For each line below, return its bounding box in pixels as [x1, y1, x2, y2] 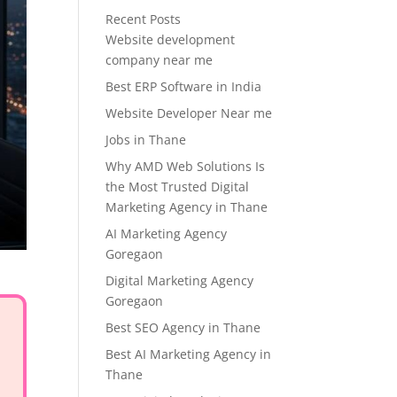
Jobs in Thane [105, 131, 187, 148]
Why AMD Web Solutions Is [105, 158, 266, 175]
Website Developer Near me [105, 105, 273, 121]
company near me [105, 51, 214, 68]
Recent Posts [105, 11, 182, 27]
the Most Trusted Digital [105, 178, 250, 195]
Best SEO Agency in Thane [105, 319, 261, 336]
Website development [105, 31, 236, 48]
